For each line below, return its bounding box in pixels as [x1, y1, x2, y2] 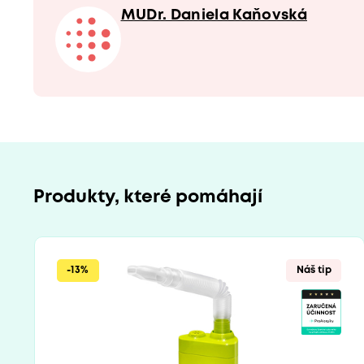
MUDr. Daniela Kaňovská [120, 8, 307, 22]
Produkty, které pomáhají [32, 189, 262, 206]
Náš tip [296, 266, 331, 275]
